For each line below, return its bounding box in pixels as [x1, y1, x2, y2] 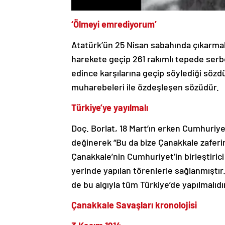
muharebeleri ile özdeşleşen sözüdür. [71, 81, 219, 93]
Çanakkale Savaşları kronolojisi [71, 199, 197, 211]
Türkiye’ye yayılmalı [71, 102, 148, 114]
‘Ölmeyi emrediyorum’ [71, 19, 157, 30]
